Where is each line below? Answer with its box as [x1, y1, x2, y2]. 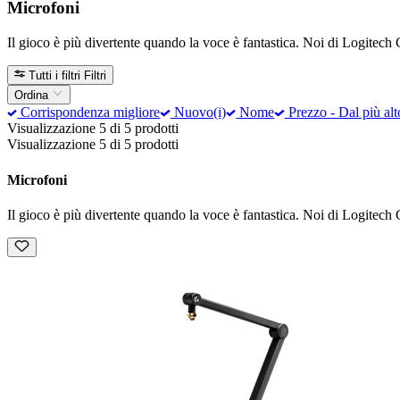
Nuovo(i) [170, 104, 226, 121]
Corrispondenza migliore [17, 104, 161, 121]
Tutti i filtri [29, 68, 81, 82]
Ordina [14, 88, 52, 103]
